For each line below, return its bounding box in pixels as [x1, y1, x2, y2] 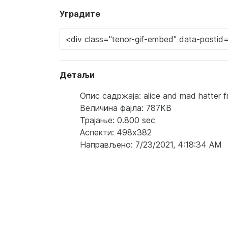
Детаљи [60, 69, 95, 80]
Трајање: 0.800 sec [80, 115, 155, 125]
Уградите [60, 8, 100, 19]
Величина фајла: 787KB [80, 102, 172, 113]
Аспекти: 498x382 [80, 127, 152, 137]
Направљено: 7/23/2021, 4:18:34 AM [80, 139, 222, 150]
